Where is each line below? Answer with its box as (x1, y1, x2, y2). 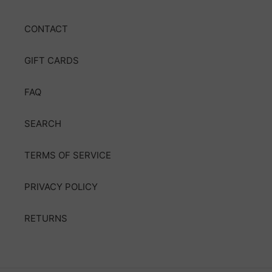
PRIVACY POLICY (24, 180, 98, 192)
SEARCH (24, 117, 61, 129)
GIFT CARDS (24, 54, 79, 66)
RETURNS (24, 212, 67, 224)
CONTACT (24, 22, 68, 35)
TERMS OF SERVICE (24, 149, 111, 161)
